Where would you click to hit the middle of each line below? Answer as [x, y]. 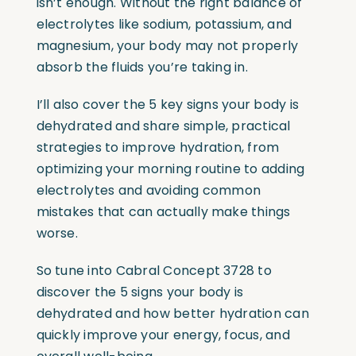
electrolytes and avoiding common [149, 191]
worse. [57, 234]
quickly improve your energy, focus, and [163, 335]
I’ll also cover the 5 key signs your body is [168, 105]
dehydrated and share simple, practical [163, 126]
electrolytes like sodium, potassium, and [164, 25]
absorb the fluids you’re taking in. [142, 68]
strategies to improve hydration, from [158, 148]
